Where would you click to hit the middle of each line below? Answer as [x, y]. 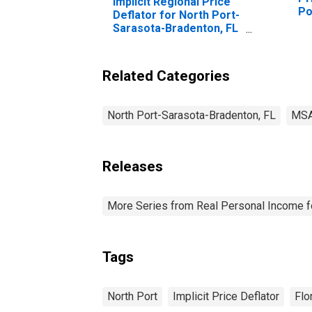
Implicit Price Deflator [226, 296]
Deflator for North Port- [176, 15]
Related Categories [166, 76]
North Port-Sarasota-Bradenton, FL [192, 115]
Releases [133, 166]
